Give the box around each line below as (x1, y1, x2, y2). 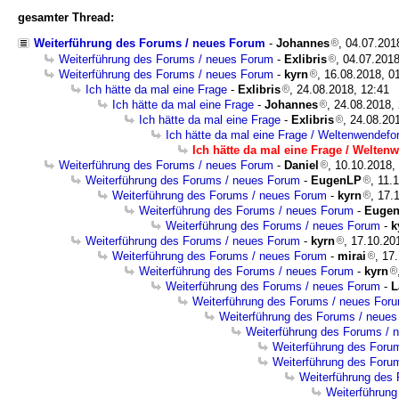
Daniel (284, 159, 319, 172)
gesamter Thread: (18, 11, 114, 24)
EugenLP (311, 174, 362, 187)
